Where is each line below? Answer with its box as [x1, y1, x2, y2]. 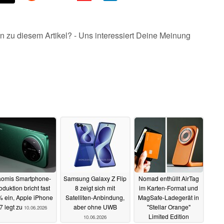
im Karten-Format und [139, 183, 198, 192]
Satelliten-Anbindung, [65, 193, 124, 202]
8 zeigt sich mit [75, 183, 115, 192]
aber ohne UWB [73, 202, 117, 211]
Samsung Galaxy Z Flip [63, 174, 126, 183]
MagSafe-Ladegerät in [138, 193, 199, 202]
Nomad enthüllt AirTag [138, 174, 199, 183]
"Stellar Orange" [146, 202, 190, 211]
